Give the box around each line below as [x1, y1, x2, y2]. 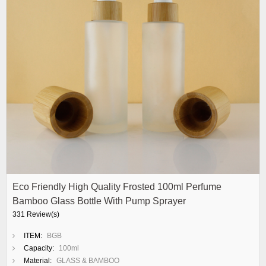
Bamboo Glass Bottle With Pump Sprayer [12, 196, 186, 206]
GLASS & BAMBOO [56, 256, 119, 265]
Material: [24, 256, 52, 265]
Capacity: [24, 244, 54, 252]
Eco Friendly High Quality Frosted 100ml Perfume [12, 182, 221, 192]
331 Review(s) [12, 210, 59, 218]
